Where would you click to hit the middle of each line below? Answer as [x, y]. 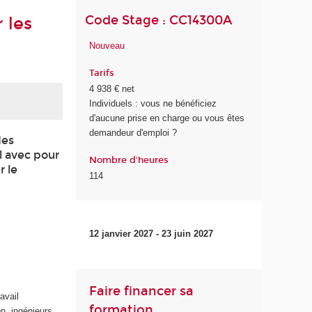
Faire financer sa [142, 291]
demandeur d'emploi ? [133, 133]
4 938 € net [112, 89]
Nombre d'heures [129, 160]
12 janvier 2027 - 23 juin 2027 [151, 234]
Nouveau [107, 46]
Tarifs [102, 73]
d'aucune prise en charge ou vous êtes [167, 118]
